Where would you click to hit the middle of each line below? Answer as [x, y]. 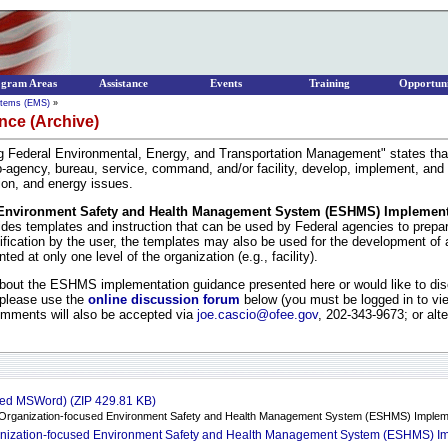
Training [329, 83]
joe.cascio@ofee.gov [257, 314]
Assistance [123, 83]
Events [226, 83]
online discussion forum [164, 299]
